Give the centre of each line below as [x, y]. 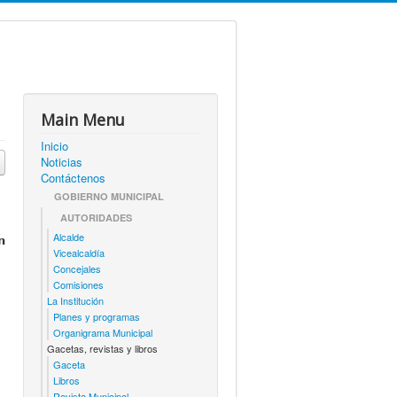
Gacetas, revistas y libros [102, 348]
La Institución [75, 300]
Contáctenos [73, 178]
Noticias [62, 162]
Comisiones [78, 284]
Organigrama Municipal [103, 332]
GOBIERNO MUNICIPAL [109, 196]
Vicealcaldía [79, 253]
